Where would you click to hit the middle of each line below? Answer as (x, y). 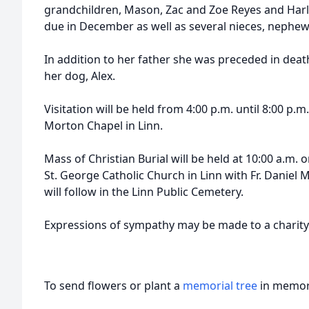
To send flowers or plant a (113, 286)
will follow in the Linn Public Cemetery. (144, 192)
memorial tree (220, 286)
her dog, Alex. (80, 76)
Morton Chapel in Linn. (103, 126)
